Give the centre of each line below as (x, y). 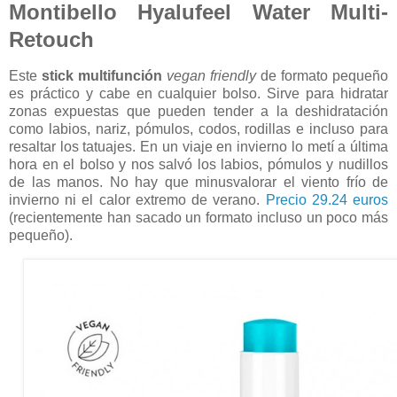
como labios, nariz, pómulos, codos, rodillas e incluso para (198, 129)
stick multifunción (102, 76)
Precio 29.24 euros (327, 200)
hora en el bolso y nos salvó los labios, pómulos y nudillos (198, 165)
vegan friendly (211, 76)
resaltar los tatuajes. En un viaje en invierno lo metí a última (198, 147)
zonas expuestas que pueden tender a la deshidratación (198, 112)
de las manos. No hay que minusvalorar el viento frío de (198, 183)
